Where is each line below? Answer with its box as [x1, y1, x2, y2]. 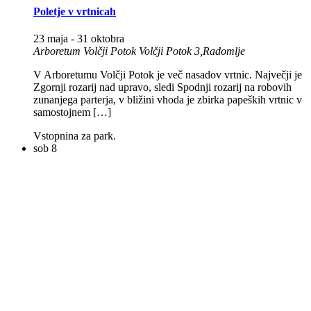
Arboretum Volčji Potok [33, 45, 139, 58]
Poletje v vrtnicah [33, 6, 116, 18]
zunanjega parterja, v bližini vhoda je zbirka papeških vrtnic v [33, 94, 302, 106]
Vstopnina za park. [33, 130, 116, 142]
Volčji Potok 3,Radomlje [139, 45, 245, 58]
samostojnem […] [33, 106, 111, 119]
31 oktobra [77, 33, 124, 45]
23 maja [33, 33, 68, 45]
